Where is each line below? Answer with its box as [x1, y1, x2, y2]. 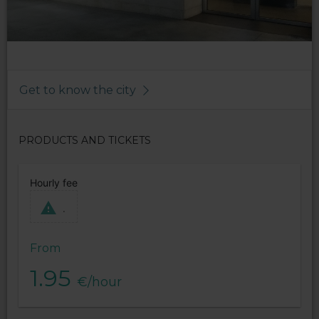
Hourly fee [30, 177, 78, 189]
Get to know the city [19, 83, 139, 98]
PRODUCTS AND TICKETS [19, 134, 151, 147]
